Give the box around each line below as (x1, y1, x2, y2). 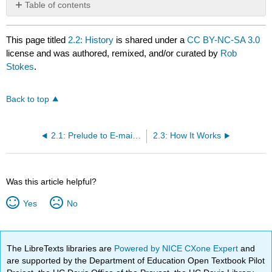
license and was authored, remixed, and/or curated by (6, 47, 221, 58)
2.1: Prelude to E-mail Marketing (132, 131, 141, 141)
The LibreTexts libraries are (7, 243, 115, 253)
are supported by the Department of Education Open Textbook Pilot (7, 255, 265, 265)
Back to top (6, 95, 50, 104)
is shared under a (114, 34, 188, 45)
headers (13, 21, 46, 31)
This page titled (6, 34, 69, 45)
